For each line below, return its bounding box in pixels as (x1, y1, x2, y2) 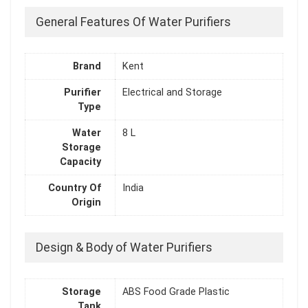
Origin (71, 197, 101, 209)
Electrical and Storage (122, 87, 222, 99)
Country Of (48, 182, 101, 195)
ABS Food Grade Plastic (122, 286, 230, 298)
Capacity (60, 156, 101, 168)
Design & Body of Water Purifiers (36, 241, 212, 254)
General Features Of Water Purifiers (36, 15, 231, 29)
